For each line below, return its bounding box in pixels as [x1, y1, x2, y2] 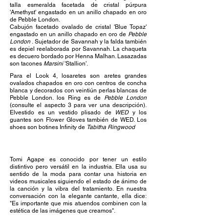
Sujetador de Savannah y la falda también [35, 38, 147, 45]
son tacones [10, 60, 44, 67]
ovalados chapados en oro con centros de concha [10, 80, 147, 87]
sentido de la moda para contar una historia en [10, 171, 147, 177]
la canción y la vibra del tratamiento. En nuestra [10, 185, 147, 192]
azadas [127, 53, 147, 60]
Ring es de [68, 94, 104, 101]
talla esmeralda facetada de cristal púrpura [10, 1, 147, 8]
